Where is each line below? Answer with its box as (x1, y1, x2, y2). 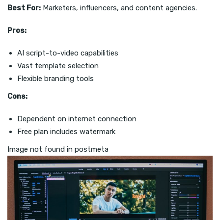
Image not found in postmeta (7, 144, 109, 154)
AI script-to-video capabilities (17, 48, 118, 57)
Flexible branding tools (17, 74, 94, 83)
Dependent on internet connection (17, 114, 137, 123)
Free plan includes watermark (17, 127, 115, 136)
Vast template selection (17, 61, 99, 70)
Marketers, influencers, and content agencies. (41, 3, 197, 12)
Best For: (7, 3, 41, 12)
